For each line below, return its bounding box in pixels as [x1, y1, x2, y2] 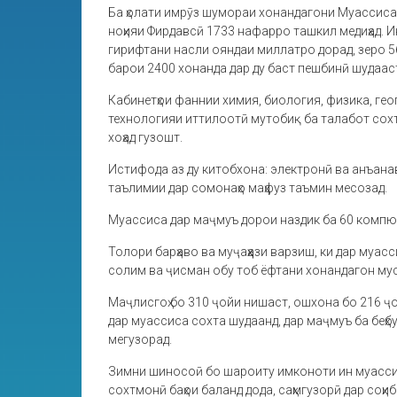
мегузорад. [108, 332, 172, 346]
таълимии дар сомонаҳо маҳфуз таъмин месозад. [108, 181, 387, 195]
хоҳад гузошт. [108, 130, 183, 144]
